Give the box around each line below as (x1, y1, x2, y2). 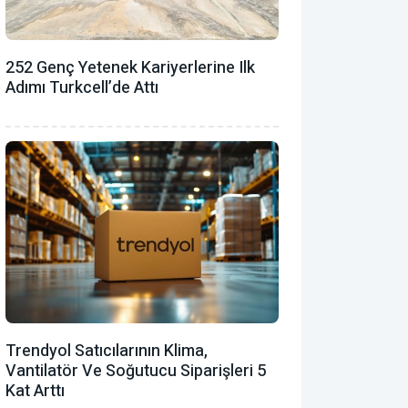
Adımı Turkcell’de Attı (5, 75, 158, 100)
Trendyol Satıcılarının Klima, (5, 338, 208, 363)
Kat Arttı (5, 378, 65, 403)
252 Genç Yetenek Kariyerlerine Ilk (5, 55, 255, 80)
